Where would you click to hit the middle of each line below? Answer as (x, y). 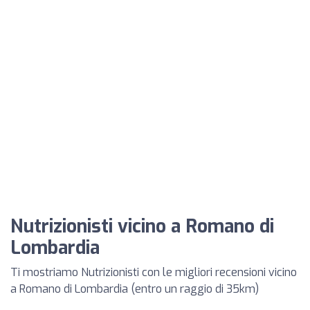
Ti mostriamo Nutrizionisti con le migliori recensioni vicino (154, 272)
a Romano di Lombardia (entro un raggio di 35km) (135, 289)
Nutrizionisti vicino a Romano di (142, 226)
